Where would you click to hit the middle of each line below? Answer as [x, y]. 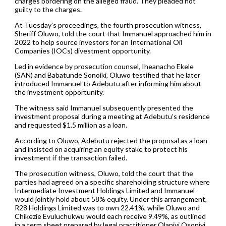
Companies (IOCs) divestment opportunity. [82, 50]
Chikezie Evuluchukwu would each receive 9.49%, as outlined [110, 216]
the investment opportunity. [59, 92]
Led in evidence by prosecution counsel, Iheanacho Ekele [104, 66]
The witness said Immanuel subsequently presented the [104, 107]
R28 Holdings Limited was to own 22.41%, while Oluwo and [107, 207]
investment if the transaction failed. [71, 157]
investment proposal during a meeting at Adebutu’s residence [112, 116]
